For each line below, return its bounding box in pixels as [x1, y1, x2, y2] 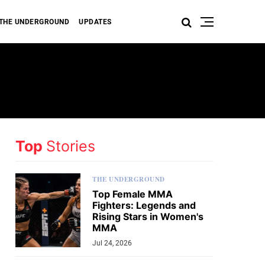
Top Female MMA [92, 188, 173, 200]
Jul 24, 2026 [92, 239, 132, 247]
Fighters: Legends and [92, 199, 196, 211]
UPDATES [79, 18, 112, 26]
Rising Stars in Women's [92, 211, 203, 222]
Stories [46, 137, 95, 155]
